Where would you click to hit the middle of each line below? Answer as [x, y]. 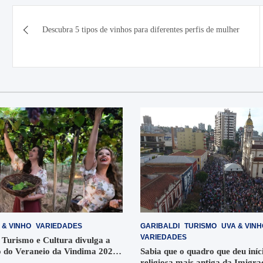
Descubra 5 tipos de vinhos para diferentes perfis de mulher [141, 30]
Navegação [53, 16]
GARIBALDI [160, 226]
